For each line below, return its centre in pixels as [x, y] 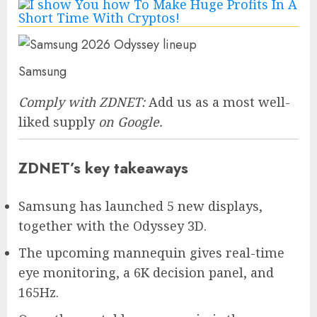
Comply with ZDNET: [83, 102]
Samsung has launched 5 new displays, [140, 206]
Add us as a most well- [219, 102]
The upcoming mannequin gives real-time [151, 252]
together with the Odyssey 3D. [113, 225]
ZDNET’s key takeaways [103, 168]
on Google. [128, 121]
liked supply [57, 121]
